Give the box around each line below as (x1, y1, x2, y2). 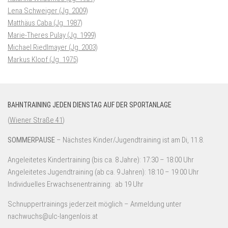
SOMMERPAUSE (8, 135, 55, 145)
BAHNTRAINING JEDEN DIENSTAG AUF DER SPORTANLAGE (8, 101, 172, 109)
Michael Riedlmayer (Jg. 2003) (8, 43, 98, 52)
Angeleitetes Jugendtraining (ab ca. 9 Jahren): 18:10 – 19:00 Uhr (8, 167, 199, 177)
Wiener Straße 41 (10, 116, 63, 125)
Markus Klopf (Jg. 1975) (8, 55, 78, 65)
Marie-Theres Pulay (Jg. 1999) (8, 31, 96, 40)
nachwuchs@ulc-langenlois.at (8, 212, 98, 221)
